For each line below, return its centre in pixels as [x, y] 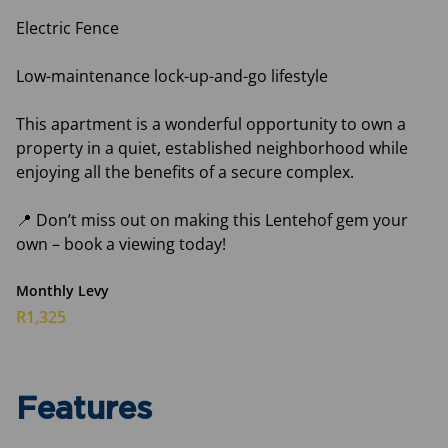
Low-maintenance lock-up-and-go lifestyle [172, 76]
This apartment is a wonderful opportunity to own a [211, 124]
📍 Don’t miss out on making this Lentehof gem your [212, 220]
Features [84, 409]
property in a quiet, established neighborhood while [212, 148]
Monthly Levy [62, 290]
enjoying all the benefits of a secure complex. [185, 172]
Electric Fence [67, 28]
